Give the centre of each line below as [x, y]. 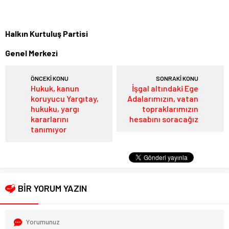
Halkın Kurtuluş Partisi [47, 33]
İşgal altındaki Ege [165, 88]
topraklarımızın [170, 109]
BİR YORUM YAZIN [52, 188]
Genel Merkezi [31, 53]
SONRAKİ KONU [177, 78]
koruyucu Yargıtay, [65, 98]
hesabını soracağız [164, 119]
